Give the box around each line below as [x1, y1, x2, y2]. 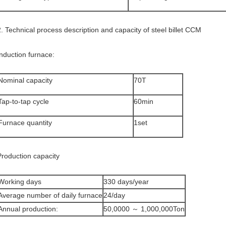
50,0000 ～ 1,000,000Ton [103, 205, 185, 213]
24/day [103, 191, 125, 199]
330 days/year [103, 178, 149, 186]
